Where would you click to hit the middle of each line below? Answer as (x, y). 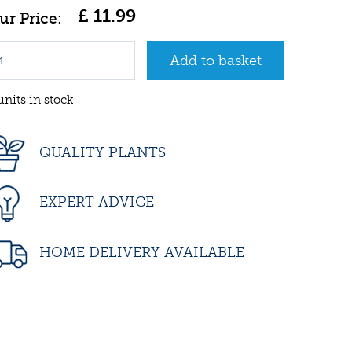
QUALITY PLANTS (101, 152)
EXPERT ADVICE (95, 202)
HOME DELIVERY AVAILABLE (140, 252)
